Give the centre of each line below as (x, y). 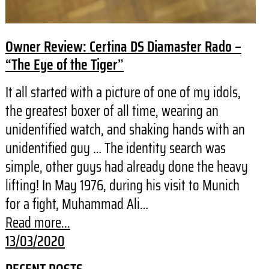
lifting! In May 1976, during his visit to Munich (122, 186)
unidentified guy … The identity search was (115, 149)
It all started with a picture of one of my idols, (123, 93)
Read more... (38, 223)
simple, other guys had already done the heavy (126, 167)
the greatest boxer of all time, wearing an (112, 111)
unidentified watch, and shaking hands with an (125, 130)
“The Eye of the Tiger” (64, 65)
